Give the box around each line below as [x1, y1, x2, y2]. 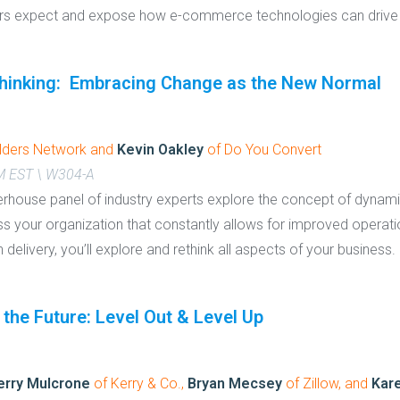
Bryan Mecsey [187, 375, 282, 393]
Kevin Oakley [117, 140, 204, 158]
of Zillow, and [282, 375, 371, 393]
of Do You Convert [204, 140, 321, 158]
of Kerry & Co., [90, 375, 187, 393]
